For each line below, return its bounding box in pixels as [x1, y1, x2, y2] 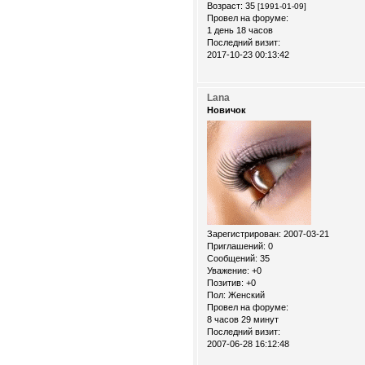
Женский [226, 289, 265, 300]
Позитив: [207, 277, 244, 288]
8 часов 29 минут [207, 314, 279, 324]
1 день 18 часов [207, 25, 273, 36]
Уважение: [207, 265, 249, 275]
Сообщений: [207, 253, 257, 263]
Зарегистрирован [207, 228, 279, 239]
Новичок [207, 105, 246, 116]
